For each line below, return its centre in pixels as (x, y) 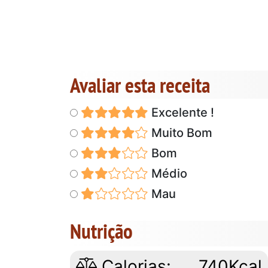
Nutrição (101, 231)
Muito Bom (180, 133)
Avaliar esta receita (140, 85)
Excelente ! (181, 112)
